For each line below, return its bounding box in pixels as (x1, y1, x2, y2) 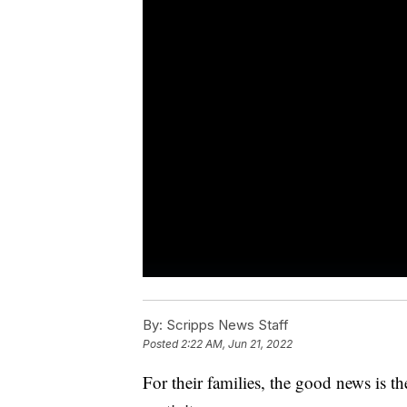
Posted (143, 337, 181, 352)
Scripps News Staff (163, 316, 289, 334)
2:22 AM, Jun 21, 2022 (181, 337, 293, 352)
